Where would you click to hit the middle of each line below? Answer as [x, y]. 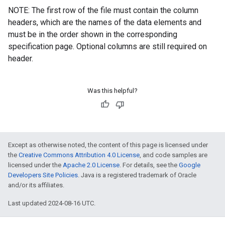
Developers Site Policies [43, 175]
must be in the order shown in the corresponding [93, 34]
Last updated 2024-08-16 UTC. [52, 203]
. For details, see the [149, 165]
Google [190, 165]
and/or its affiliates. [36, 185]
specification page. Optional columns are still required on [107, 46]
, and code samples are [174, 155]
